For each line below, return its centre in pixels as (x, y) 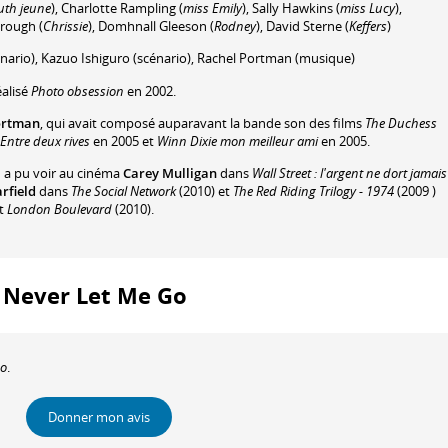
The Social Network (122, 191)
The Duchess (401, 123)
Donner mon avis (99, 417)
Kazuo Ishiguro (85, 58)
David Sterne (304, 25)
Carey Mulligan (168, 173)
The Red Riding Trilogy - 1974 (313, 191)
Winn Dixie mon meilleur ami (237, 141)
